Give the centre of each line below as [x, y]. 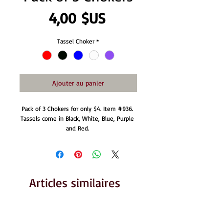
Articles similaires [75, 183]
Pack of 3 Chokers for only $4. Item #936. [77, 109]
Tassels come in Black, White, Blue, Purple [77, 119]
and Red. [78, 128]
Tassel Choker [76, 41]
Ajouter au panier [78, 83]
